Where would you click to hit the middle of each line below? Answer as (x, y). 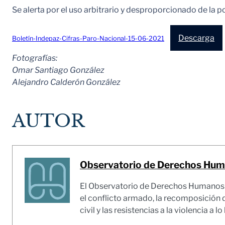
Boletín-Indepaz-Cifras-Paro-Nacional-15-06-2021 (88, 38)
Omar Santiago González (58, 70)
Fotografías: (35, 58)
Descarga (196, 38)
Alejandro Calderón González (66, 82)
